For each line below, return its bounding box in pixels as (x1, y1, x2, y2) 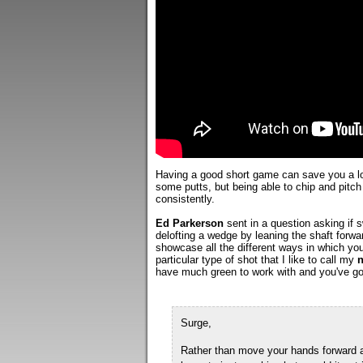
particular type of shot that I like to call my (156, 254, 357, 266)
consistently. (156, 193, 215, 205)
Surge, (181, 317, 211, 329)
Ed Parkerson (156, 217, 224, 229)
